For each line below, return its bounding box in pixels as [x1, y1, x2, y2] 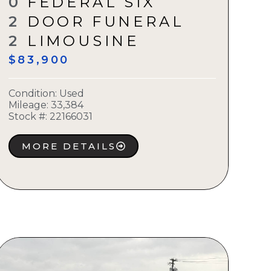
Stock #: [8, 111, 47, 123]
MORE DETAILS [21, 140, 116, 152]
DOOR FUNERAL [27, 13, 184, 31]
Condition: [8, 88, 59, 100]
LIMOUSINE [27, 32, 140, 50]
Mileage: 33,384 [8, 99, 83, 111]
